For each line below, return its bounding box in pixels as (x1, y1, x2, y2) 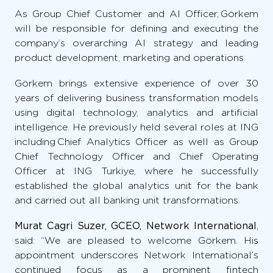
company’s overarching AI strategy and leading (15, 37, 258, 49)
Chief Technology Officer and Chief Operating (15, 150, 258, 162)
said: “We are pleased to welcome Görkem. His (15, 234, 258, 246)
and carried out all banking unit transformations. (15, 194, 240, 206)
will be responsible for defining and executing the (15, 22, 258, 34)
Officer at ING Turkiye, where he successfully (15, 165, 258, 177)
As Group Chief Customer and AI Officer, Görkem (15, 7, 258, 19)
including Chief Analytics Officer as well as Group (15, 135, 258, 147)
